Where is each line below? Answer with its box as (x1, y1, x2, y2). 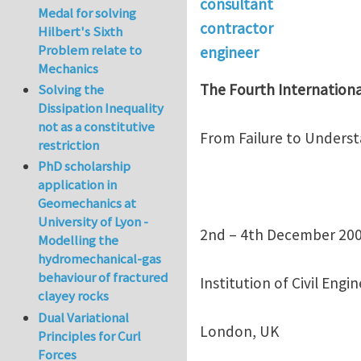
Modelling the (38, 231, 119, 250)
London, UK (200, 321, 279, 341)
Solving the (38, 81, 105, 99)
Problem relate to (38, 40, 143, 59)
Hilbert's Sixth (38, 22, 123, 40)
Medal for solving (38, 3, 137, 22)
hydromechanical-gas (38, 250, 162, 268)
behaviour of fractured (38, 268, 168, 287)
